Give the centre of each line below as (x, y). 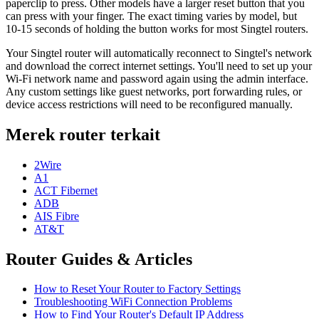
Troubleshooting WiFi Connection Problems (133, 302)
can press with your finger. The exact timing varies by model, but (151, 16)
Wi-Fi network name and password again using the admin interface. (157, 78)
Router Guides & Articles (99, 259)
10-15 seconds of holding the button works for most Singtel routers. (157, 28)
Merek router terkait (83, 134)
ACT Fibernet (66, 190)
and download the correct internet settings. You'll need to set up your (159, 66)
